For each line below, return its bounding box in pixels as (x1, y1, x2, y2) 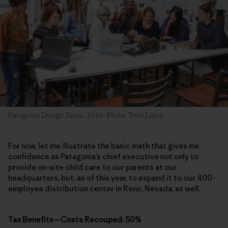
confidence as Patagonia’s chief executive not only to (8, 151, 198, 161)
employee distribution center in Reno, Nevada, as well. (8, 183, 201, 193)
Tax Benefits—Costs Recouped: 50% (8, 214, 141, 224)
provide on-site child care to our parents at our (8, 162, 177, 172)
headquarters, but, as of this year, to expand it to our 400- (8, 173, 215, 183)
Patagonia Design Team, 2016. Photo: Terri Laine (8, 110, 163, 120)
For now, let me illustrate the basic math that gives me (8, 140, 199, 151)
